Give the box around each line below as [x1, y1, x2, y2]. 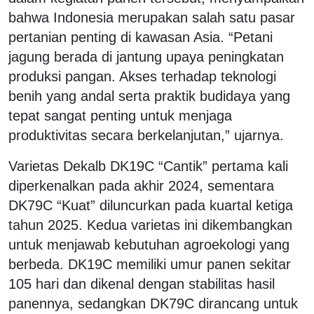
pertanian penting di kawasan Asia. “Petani [8, 29, 273, 45]
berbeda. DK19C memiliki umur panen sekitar [8, 256, 291, 272]
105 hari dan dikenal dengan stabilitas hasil [8, 275, 275, 292]
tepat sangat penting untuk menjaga [8, 107, 232, 123]
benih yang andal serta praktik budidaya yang [8, 88, 290, 104]
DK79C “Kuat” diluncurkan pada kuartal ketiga [8, 197, 293, 213]
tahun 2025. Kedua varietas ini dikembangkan [8, 217, 292, 233]
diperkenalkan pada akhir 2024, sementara [8, 177, 274, 193]
